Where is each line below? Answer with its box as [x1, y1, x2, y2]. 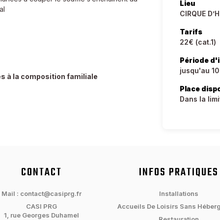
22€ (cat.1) [180, 38, 217, 46]
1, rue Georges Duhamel [3, 211, 79, 219]
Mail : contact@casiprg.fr [1, 190, 82, 197]
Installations [159, 190, 198, 197]
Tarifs [180, 27, 203, 36]
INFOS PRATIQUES [139, 164, 219, 181]
